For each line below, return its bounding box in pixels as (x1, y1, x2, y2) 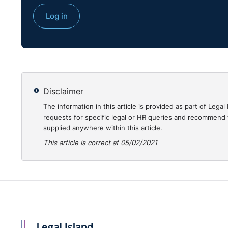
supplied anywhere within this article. (43, 124, 163, 132)
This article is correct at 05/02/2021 (43, 138, 158, 147)
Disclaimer (43, 86, 84, 96)
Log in (45, 11, 68, 21)
